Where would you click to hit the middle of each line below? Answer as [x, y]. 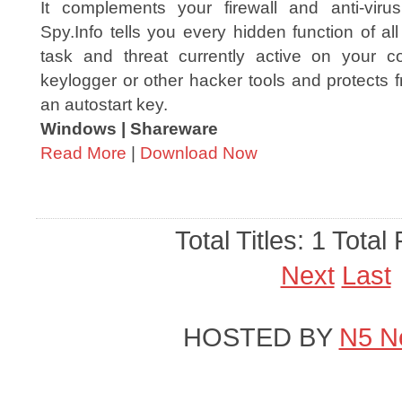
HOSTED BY [261, 337]
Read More [83, 153]
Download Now [199, 153]
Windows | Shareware [129, 128]
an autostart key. [104, 104]
